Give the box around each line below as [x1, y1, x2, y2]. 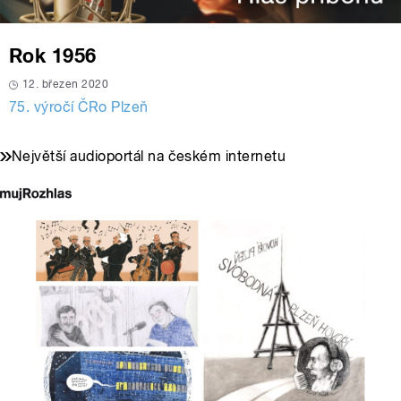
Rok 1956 [9, 44, 97, 68]
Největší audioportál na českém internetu [12, 148, 286, 166]
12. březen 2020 [22, 78, 109, 91]
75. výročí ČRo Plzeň [9, 98, 149, 116]
